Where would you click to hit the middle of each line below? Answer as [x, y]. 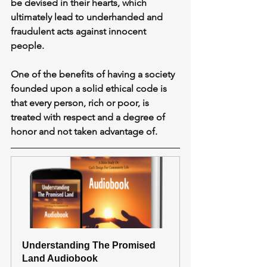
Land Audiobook [60, 259]
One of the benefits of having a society [94, 74]
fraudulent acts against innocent [80, 32]
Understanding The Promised [90, 246]
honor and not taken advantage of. [84, 132]
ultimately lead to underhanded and [88, 17]
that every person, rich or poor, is [81, 103]
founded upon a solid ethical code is [90, 89]
